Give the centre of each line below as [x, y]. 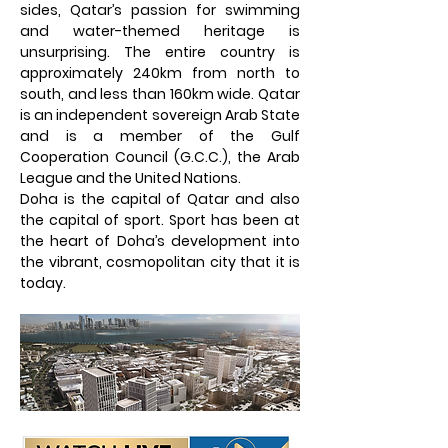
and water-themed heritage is [160, 31]
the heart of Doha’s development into [160, 241]
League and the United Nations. [130, 178]
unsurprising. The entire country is [160, 52]
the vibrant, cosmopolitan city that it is [160, 262]
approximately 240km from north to [160, 73]
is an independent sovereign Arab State [160, 115]
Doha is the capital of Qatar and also [160, 199]
